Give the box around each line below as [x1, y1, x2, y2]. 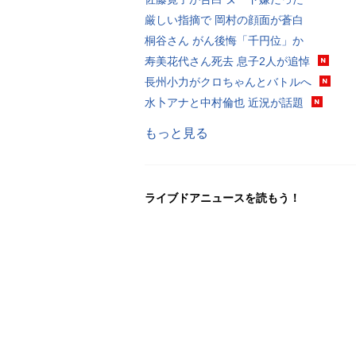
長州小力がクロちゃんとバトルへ [145, 75, 311, 88]
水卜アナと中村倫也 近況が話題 [145, 95, 304, 109]
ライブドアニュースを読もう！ [145, 191, 300, 204]
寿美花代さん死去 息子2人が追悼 [145, 54, 310, 68]
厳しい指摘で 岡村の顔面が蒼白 [145, 13, 304, 26]
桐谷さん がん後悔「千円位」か [145, 33, 304, 47]
